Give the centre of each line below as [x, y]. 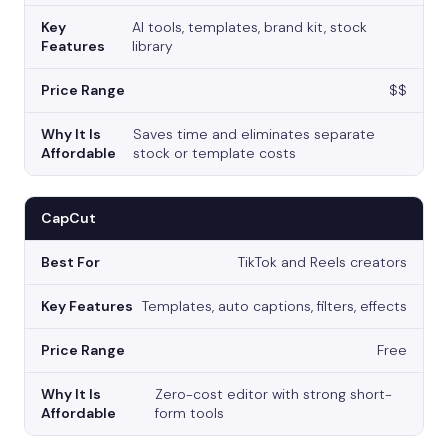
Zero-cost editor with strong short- [273, 394]
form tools [189, 413]
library [152, 46]
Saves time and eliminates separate [254, 134]
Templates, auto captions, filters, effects [274, 306]
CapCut [68, 218]
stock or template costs [215, 153]
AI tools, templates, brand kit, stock [249, 27]
